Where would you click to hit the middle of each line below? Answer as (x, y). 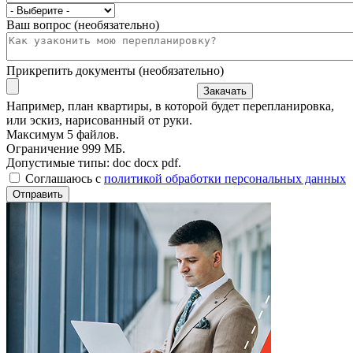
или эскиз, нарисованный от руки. (99, 120)
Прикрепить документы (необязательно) (115, 70)
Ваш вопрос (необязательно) (83, 24)
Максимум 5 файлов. (63, 134)
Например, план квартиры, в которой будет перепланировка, (170, 106)
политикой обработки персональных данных (225, 178)
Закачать (225, 91)
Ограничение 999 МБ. (66, 148)
